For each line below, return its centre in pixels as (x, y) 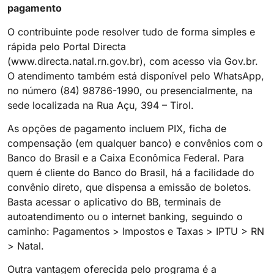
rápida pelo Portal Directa (67, 46)
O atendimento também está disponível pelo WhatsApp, (136, 76)
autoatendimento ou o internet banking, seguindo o (125, 217)
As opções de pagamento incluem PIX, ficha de (117, 129)
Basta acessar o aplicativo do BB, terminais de (114, 202)
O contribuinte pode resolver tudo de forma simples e (131, 31)
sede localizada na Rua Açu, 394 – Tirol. (101, 105)
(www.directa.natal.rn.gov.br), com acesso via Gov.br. (133, 61)
